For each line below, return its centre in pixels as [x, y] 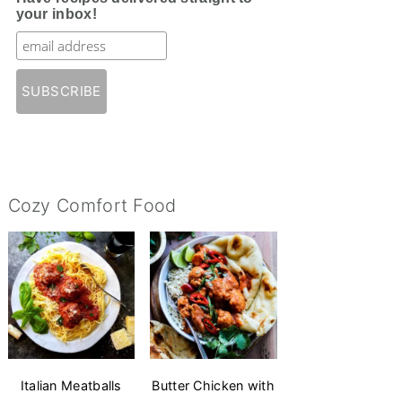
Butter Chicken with [214, 385]
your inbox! [56, 14]
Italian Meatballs [71, 385]
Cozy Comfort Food [92, 205]
